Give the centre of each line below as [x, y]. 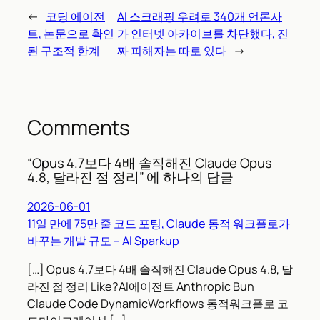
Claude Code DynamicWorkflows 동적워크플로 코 [158, 304]
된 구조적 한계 [64, 50]
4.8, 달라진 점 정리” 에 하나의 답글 [130, 177]
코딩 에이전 [75, 16]
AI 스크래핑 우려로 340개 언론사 [200, 16]
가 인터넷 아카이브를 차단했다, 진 [203, 33]
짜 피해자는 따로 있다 [172, 50]
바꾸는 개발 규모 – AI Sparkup [103, 240]
